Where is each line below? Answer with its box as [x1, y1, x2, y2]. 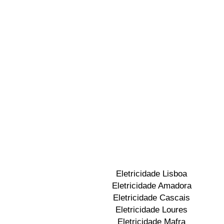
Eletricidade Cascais [113, 193, 190, 202]
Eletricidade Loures [115, 205, 187, 214]
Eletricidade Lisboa [116, 169, 187, 178]
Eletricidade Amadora [111, 181, 191, 190]
